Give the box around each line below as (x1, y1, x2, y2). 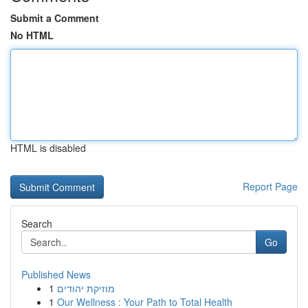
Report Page (243, 179, 298, 193)
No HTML (10, 28, 54, 42)
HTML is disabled (10, 141, 86, 155)
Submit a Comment (10, 11, 99, 25)
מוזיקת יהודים (57, 281, 115, 295)
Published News (21, 267, 91, 281)
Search (21, 217, 52, 230)
